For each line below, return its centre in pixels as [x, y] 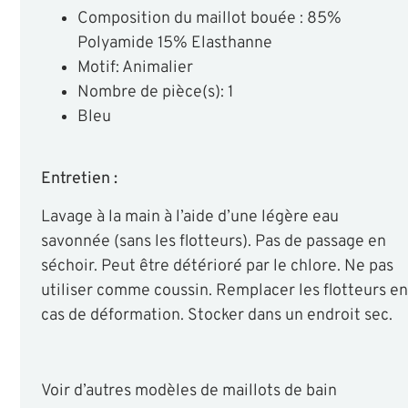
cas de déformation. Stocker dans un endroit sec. [216, 316]
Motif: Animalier [135, 68]
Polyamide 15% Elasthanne [174, 44]
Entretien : [79, 179]
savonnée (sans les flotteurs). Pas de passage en [213, 242]
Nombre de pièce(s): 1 [155, 93]
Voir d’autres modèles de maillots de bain [189, 391]
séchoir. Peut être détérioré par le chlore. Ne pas [217, 267]
